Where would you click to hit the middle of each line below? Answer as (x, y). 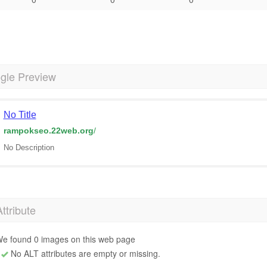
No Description (29, 148)
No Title (20, 115)
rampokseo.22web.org (48, 131)
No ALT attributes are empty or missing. (84, 253)
